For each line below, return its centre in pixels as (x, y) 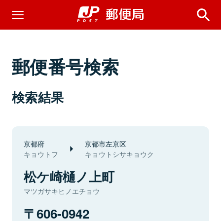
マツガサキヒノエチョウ (62, 191)
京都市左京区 (106, 143)
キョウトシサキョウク (119, 154)
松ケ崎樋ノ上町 (69, 176)
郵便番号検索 (66, 66)
